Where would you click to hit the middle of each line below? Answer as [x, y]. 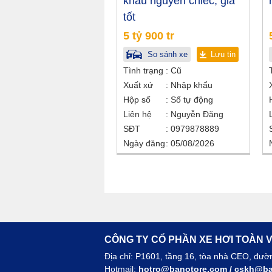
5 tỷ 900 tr [149, 36]
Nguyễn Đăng [197, 114]
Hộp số [137, 100]
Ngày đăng [144, 144]
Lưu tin [223, 55]
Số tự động [191, 100]
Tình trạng [143, 71]
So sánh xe [166, 55]
